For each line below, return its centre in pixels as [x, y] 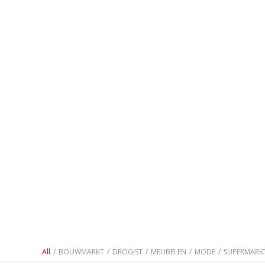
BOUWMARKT [82, 252]
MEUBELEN [169, 252]
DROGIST [128, 252]
